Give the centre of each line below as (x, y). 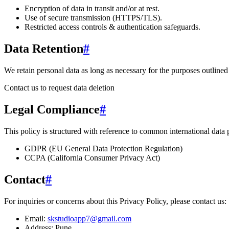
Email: (35, 218)
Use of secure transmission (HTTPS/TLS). (93, 18)
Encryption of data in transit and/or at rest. (92, 9)
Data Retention (44, 48)
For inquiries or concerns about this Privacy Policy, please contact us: (115, 201)
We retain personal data (43, 70)
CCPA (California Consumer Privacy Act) (92, 157)
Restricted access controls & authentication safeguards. (112, 27)
